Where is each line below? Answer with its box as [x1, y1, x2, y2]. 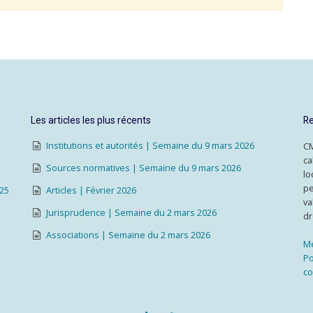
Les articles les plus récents [31, 115, 151, 126]
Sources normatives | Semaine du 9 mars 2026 [45, 162, 241, 174]
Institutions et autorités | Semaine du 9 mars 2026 [45, 140, 254, 152]
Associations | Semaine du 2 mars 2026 [45, 229, 210, 241]
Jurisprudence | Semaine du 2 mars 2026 [45, 207, 217, 219]
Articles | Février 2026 [45, 184, 136, 196]
